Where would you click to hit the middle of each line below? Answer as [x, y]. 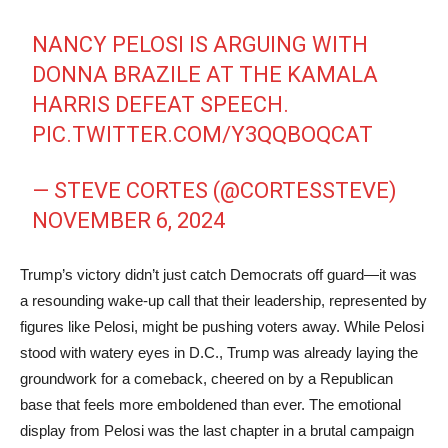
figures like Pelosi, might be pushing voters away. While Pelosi [222, 326]
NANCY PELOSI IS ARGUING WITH [200, 44]
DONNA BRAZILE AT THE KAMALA [205, 74]
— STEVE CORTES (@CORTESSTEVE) [215, 190]
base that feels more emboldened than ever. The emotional [210, 404]
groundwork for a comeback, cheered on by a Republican [206, 378]
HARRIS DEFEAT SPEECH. [161, 104]
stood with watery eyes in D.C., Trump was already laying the [219, 352]
